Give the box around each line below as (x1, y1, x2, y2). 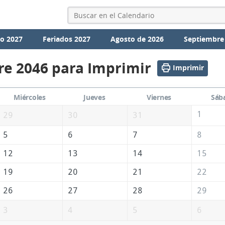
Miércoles (14, 92, 46, 102)
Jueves (83, 92, 105, 102)
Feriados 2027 (42, 34, 90, 44)
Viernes (146, 92, 172, 102)
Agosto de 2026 (110, 34, 164, 44)
